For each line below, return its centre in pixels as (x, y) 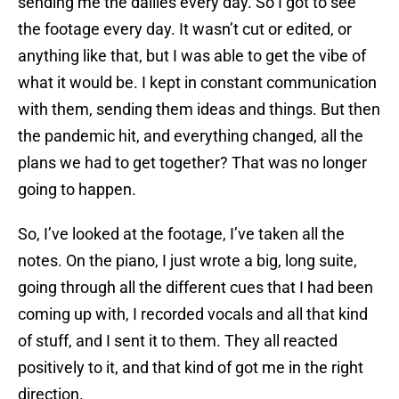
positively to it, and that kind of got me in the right (191, 368)
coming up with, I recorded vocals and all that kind (193, 314)
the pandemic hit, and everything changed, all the (191, 136)
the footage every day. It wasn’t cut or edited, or (185, 29)
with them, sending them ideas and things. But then (199, 110)
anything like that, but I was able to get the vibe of (192, 56)
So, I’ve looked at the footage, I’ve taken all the (181, 234)
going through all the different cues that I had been (195, 288)
